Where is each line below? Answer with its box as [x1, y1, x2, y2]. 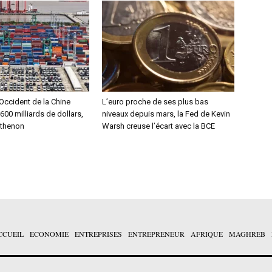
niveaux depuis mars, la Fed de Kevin [102, 109, 230, 118]
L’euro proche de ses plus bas [102, 97, 208, 106]
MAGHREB [229, 229, 265, 239]
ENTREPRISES [75, 229, 122, 239]
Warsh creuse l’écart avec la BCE [102, 121, 215, 131]
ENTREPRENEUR [128, 229, 185, 239]
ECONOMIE [30, 229, 69, 239]
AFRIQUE [191, 229, 223, 239]
